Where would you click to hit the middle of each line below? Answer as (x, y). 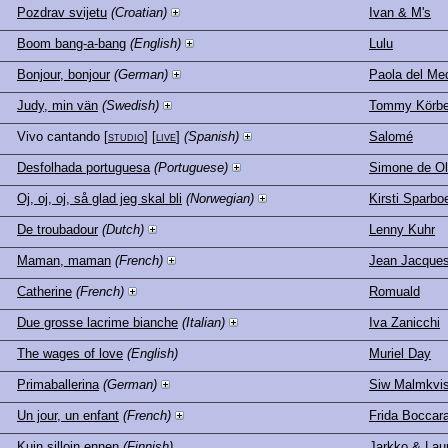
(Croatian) (139, 12)
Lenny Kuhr (402, 229)
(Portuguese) (191, 167)
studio (126, 136)
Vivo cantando (58, 136)
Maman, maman (64, 260)
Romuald (394, 291)
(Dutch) (123, 229)
